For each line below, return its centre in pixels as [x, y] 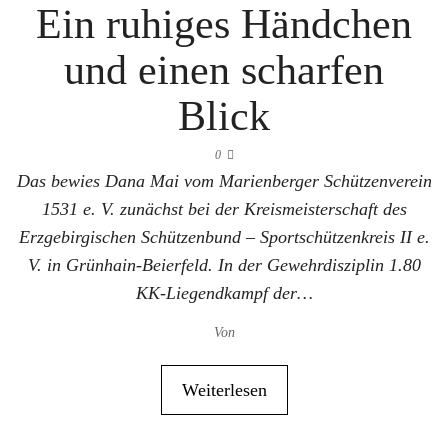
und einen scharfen [224, 70]
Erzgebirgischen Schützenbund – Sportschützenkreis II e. [224, 237]
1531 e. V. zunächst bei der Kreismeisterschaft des [224, 209]
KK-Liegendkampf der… [224, 293]
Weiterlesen [224, 390]
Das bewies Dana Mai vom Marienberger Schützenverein [224, 181]
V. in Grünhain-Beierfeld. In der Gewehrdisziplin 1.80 [224, 265]
